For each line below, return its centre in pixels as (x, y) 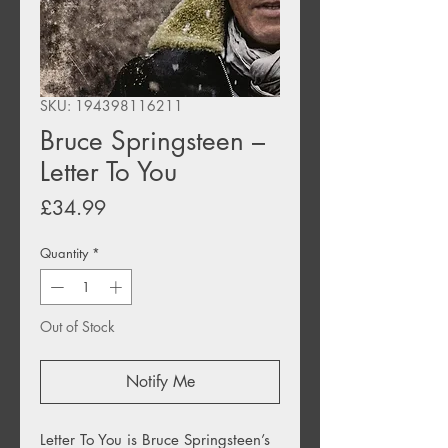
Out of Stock (77, 326)
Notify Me (160, 381)
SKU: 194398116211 (111, 106)
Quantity (64, 253)
